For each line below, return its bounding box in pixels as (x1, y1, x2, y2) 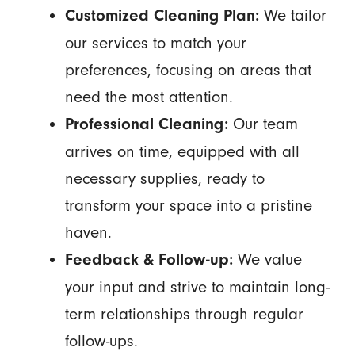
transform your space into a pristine (64, 195, 312, 215)
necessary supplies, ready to (64, 168, 265, 188)
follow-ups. (64, 330, 138, 350)
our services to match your (64, 32, 246, 52)
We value (232, 249, 302, 269)
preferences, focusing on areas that (64, 59, 311, 79)
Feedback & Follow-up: (64, 250, 233, 269)
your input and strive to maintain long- (64, 277, 330, 296)
